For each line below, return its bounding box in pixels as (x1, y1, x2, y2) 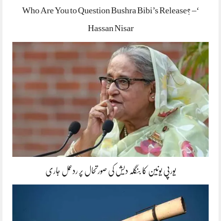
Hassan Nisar (87, 24, 134, 33)
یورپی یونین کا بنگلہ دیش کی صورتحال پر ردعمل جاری (45, 166, 176, 175)
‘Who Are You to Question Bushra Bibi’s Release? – (22, 6, 196, 15)
